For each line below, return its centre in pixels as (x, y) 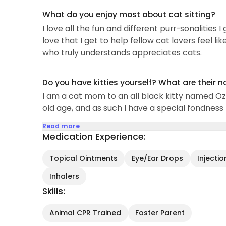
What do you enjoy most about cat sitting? (129, 15)
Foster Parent (160, 213)
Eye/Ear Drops (157, 159)
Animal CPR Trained (85, 213)
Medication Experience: (94, 137)
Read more (61, 126)
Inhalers (64, 176)
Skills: (53, 191)
